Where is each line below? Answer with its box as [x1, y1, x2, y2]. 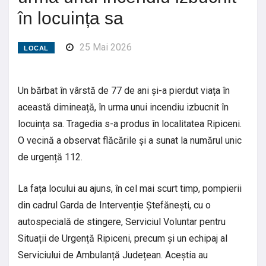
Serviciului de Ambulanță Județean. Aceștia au [18, 249, 208, 261]
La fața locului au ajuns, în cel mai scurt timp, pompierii [18, 182, 242, 194]
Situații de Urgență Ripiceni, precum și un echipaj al [18, 232, 227, 244]
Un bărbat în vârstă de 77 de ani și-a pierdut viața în [18, 84, 230, 96]
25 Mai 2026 [79, 41, 132, 53]
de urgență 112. [18, 151, 83, 163]
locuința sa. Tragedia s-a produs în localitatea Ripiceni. [18, 118, 242, 129]
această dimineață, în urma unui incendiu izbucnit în [18, 101, 229, 113]
